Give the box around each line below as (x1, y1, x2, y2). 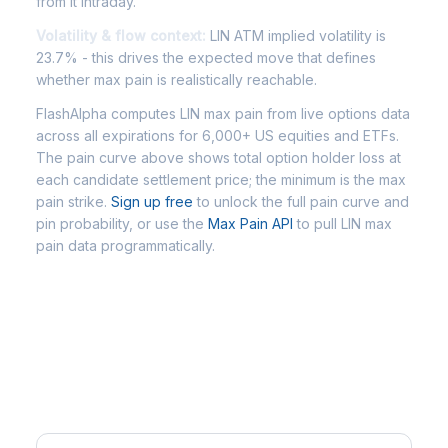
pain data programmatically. (36, 237, 215, 254)
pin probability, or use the (36, 215, 208, 232)
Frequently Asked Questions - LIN (36, 365, 408, 393)
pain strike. (36, 193, 111, 210)
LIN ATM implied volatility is (206, 27, 386, 44)
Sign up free (111, 193, 193, 210)
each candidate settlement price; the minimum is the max (36, 171, 406, 188)
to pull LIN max (293, 215, 392, 232)
